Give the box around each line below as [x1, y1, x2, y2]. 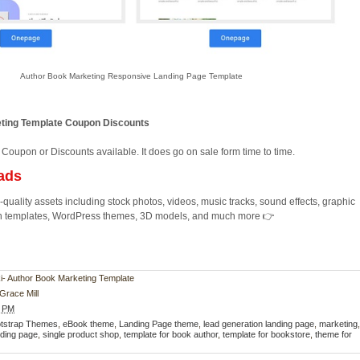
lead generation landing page [203, 319, 315, 329]
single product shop [43, 329, 120, 340]
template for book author [124, 329, 219, 340]
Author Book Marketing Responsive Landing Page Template [18, 72, 243, 81]
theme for [315, 329, 353, 340]
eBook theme [63, 319, 115, 329]
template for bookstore [223, 329, 311, 340]
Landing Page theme [119, 319, 199, 329]
